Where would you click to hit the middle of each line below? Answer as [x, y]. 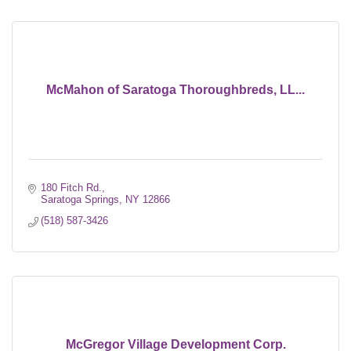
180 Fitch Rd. [72, 188]
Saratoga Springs [80, 200]
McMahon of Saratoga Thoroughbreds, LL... [175, 90]
